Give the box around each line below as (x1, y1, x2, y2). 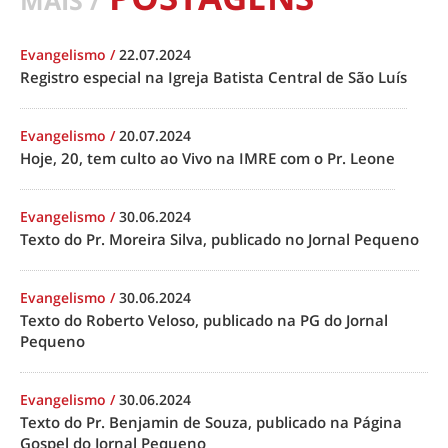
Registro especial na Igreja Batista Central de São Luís (20, 66, 407, 87)
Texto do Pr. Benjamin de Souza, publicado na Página (20, 411, 402, 432)
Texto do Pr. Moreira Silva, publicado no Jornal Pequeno (20, 228, 419, 249)
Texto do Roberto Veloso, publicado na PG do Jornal (20, 309, 388, 330)
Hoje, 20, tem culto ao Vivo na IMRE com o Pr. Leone (20, 147, 395, 168)
